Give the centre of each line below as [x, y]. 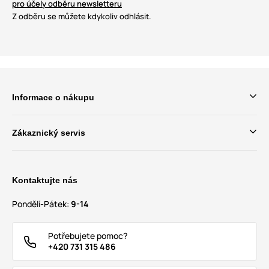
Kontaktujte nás [45, 180]
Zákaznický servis [49, 133]
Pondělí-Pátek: [41, 204]
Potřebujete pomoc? [88, 236]
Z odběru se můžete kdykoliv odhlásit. [82, 17]
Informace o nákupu [53, 98]
